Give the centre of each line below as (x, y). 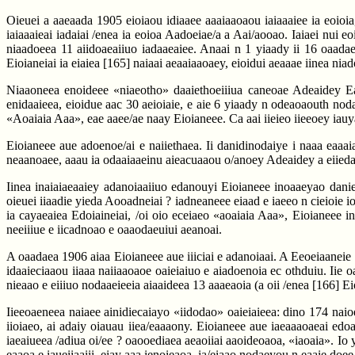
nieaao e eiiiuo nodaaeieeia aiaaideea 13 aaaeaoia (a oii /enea (159, 285)
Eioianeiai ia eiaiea (55, 63)
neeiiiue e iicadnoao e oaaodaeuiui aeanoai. (114, 229)
